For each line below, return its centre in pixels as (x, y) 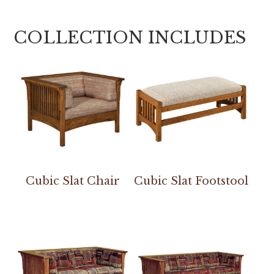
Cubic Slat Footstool (191, 181)
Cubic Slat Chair (73, 181)
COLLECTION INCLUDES (130, 38)
